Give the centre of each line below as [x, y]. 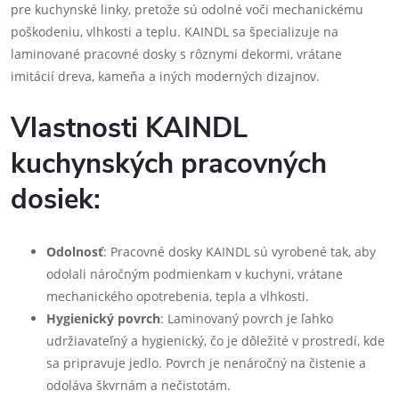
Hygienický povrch [103, 318]
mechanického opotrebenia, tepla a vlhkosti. [178, 296]
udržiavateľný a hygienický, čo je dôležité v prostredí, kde [216, 341]
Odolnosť [75, 252]
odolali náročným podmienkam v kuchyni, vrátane [195, 274]
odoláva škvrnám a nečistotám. [138, 385]
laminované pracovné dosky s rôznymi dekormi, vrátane [176, 54]
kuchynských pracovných [169, 164]
